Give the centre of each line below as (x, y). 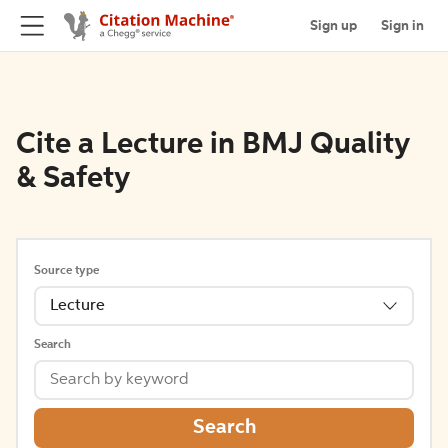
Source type (66, 271)
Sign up (333, 25)
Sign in (402, 25)
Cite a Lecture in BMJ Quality (212, 145)
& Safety (73, 179)
